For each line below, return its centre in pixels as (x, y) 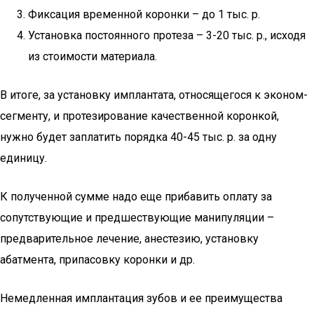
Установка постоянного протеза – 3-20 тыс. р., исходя (167, 35)
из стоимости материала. (93, 56)
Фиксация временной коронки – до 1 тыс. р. (144, 14)
